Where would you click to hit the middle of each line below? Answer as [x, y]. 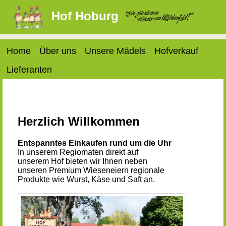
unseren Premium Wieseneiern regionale [91, 170]
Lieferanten [29, 70]
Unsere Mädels [115, 51]
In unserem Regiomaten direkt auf [78, 152]
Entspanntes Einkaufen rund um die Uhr [95, 143]
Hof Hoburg [85, 16]
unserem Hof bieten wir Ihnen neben [82, 161]
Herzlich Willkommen [79, 121]
